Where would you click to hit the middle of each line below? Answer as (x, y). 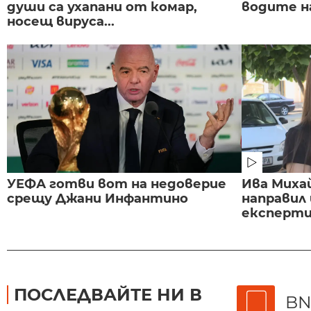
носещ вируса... (61, 21)
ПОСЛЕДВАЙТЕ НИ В (108, 294)
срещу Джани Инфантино (98, 198)
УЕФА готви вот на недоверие (117, 184)
